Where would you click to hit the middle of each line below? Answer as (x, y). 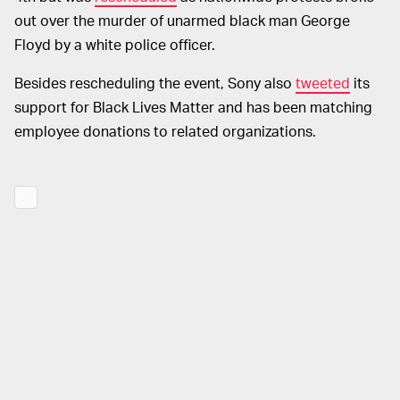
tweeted (323, 82)
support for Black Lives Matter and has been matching (193, 106)
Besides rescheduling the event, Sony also (155, 82)
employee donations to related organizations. (165, 130)
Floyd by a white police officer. (115, 44)
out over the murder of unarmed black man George (182, 20)
